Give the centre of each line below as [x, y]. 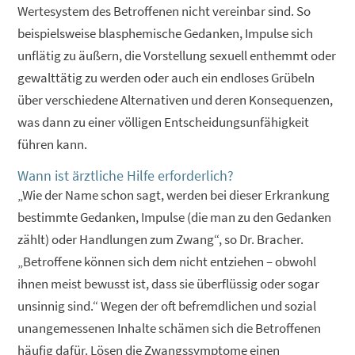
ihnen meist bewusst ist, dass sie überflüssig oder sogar [169, 283]
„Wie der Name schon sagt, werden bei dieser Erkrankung [174, 195]
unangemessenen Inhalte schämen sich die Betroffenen [170, 328]
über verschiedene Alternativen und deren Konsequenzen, [176, 99]
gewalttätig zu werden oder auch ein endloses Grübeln [166, 77]
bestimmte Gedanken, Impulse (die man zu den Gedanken [175, 217]
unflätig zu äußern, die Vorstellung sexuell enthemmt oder [177, 55]
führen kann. [53, 144]
